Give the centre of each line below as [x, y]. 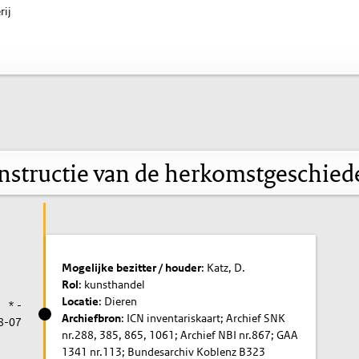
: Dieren [118, 301]
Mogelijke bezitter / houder [132, 267]
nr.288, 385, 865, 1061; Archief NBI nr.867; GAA [180, 335]
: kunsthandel [112, 284]
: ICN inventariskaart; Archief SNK [204, 318]
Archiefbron [92, 318]
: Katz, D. [224, 267]
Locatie [81, 301]
